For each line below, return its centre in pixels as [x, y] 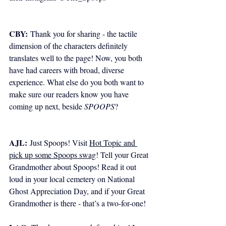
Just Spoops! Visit [58, 142]
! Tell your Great [123, 154]
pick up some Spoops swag [52, 154]
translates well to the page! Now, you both [77, 58]
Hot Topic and [113, 142]
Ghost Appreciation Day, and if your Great [78, 191]
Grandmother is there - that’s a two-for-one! [79, 203]
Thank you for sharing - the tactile [83, 33]
